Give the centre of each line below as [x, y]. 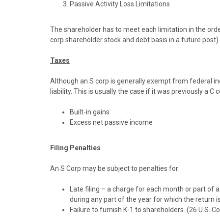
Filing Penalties [75, 148]
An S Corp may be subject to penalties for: [115, 168]
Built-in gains [90, 112]
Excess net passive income [111, 122]
